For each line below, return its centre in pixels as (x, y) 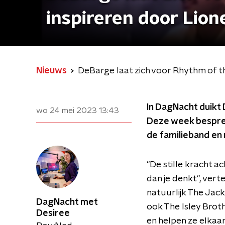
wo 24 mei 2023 (67, 110)
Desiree (53, 213)
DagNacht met (67, 202)
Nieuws (51, 71)
